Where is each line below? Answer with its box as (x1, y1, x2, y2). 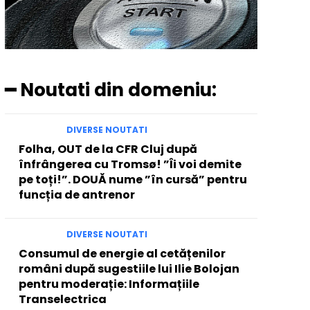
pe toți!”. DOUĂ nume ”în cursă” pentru (18, 172, 247, 188)
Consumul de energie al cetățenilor (18, 246, 226, 262)
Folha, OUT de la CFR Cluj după (18, 141, 197, 158)
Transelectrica (18, 291, 107, 308)
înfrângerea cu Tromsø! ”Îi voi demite (18, 156, 241, 173)
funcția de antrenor (18, 187, 135, 203)
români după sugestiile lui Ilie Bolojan (18, 261, 239, 277)
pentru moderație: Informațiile (18, 276, 199, 293)
